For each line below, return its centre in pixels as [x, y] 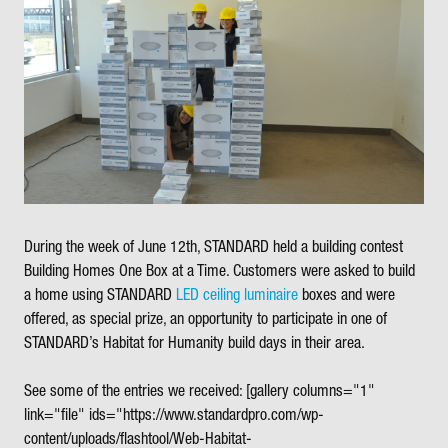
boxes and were [346, 295]
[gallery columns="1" [308, 391]
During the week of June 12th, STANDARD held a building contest [213, 247]
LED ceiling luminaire [237, 295]
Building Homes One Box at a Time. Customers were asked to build [219, 271]
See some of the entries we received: [133, 391]
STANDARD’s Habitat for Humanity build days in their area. [194, 343]
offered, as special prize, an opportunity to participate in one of [205, 319]
